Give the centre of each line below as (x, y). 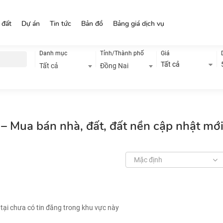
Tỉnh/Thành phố (122, 53)
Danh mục (53, 53)
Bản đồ (92, 24)
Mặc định (148, 160)
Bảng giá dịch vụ (139, 24)
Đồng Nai (114, 66)
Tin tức (61, 24)
